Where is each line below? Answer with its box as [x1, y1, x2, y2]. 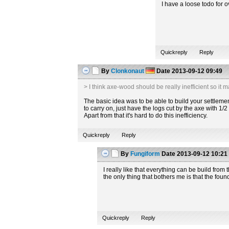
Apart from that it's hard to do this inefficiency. [84, 112, 208, 119]
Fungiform [130, 150, 161, 157]
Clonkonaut [111, 67, 145, 75]
